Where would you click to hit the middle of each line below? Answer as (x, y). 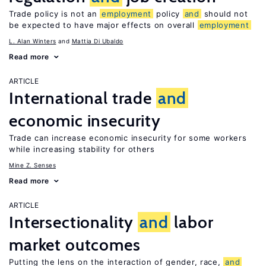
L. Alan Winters (33, 41)
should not (224, 14)
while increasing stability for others (82, 149)
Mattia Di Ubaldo (97, 41)
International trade (83, 98)
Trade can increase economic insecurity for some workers (128, 138)
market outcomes (75, 245)
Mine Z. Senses (32, 165)
